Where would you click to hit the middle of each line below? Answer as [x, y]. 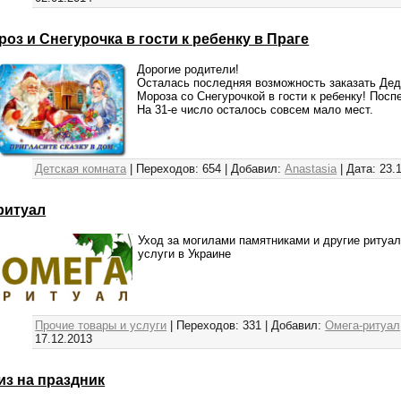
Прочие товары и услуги [101, 325]
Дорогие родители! [188, 69]
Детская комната [81, 168]
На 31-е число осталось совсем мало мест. [256, 109]
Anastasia [311, 168]
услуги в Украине [185, 253]
